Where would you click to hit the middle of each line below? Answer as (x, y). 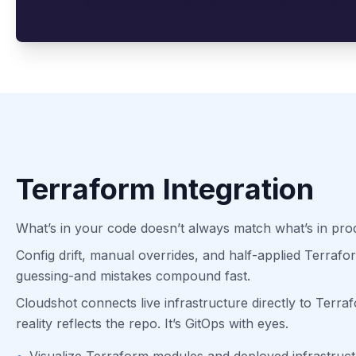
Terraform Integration (165, 189)
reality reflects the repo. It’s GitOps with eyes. (152, 323)
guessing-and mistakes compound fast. (133, 275)
